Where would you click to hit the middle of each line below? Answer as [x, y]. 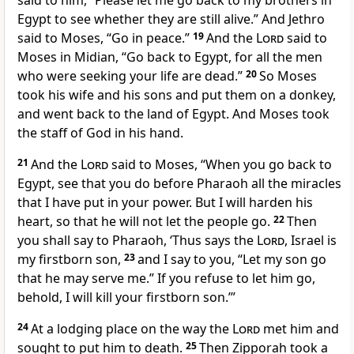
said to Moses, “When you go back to [220, 165]
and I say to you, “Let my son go [232, 260]
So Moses [288, 76]
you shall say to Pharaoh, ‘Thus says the [137, 241]
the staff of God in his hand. [100, 133]
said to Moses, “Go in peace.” [104, 38]
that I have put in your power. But [118, 203]
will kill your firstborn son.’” [154, 298]
